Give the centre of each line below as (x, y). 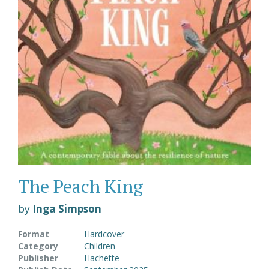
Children (100, 246)
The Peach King (80, 186)
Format (34, 234)
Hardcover (104, 234)
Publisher (38, 258)
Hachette (102, 258)
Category (38, 246)
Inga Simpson (67, 208)
